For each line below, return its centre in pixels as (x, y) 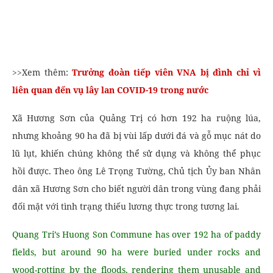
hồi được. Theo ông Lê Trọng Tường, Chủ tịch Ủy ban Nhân (136, 171)
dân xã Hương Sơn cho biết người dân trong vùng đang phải (136, 189)
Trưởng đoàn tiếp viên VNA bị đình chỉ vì (166, 72)
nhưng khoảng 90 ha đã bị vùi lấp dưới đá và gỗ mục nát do (136, 136)
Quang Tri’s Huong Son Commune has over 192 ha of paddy (136, 234)
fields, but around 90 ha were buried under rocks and (136, 252)
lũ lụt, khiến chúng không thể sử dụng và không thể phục (136, 153)
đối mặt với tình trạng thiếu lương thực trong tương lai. (126, 206)
